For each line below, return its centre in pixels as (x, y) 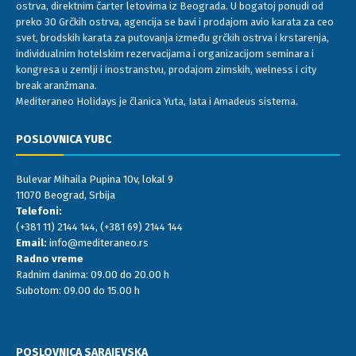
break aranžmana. (56, 86)
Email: (31, 243)
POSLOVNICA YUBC (64, 140)
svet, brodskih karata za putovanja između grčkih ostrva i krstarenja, (172, 38)
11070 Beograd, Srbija (66, 195)
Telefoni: (39, 211)
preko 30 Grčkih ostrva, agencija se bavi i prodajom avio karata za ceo (175, 22)
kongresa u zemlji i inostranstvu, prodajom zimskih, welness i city (166, 70)
